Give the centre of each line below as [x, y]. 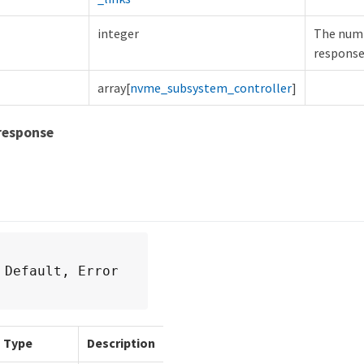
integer [118, 34]
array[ [114, 88]
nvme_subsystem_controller [211, 88]
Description [121, 343]
